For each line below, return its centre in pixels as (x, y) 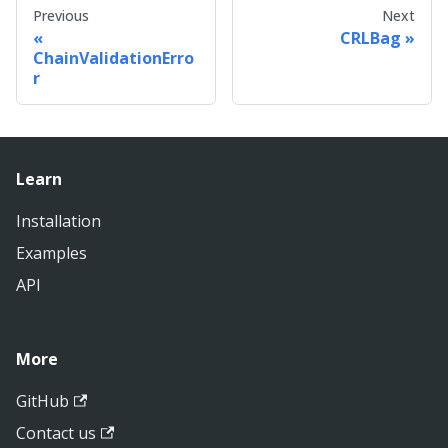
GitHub (42, 401)
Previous (61, 15)
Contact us (56, 433)
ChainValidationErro (113, 57)
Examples (51, 253)
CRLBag (370, 37)
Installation (58, 221)
